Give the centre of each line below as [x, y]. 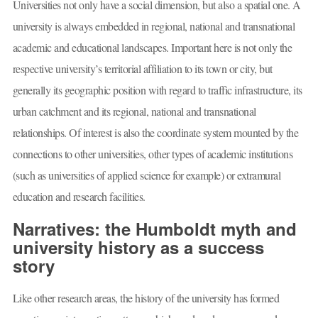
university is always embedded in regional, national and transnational [153, 26]
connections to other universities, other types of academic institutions [152, 153]
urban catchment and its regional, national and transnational [134, 111]
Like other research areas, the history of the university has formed [146, 297]
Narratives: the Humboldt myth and [154, 229]
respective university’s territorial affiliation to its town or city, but [142, 68]
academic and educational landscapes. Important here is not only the [152, 47]
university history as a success [138, 247]
